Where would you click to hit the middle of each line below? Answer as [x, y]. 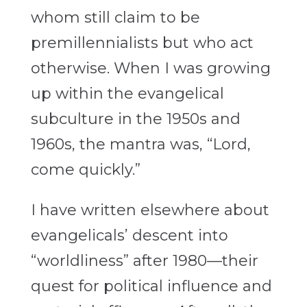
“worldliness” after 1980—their [144, 261]
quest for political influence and [151, 286]
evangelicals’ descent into [129, 236]
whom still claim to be [115, 18]
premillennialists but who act [142, 43]
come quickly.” [87, 170]
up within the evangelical [127, 94]
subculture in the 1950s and [135, 119]
